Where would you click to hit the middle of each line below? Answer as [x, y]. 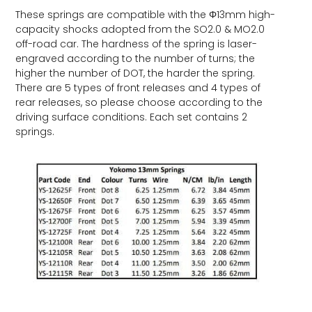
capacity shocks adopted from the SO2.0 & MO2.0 [140, 29]
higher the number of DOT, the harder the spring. [135, 73]
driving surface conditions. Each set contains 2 [132, 117]
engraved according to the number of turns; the [135, 58]
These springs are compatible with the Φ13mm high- [146, 14]
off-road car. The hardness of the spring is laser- [136, 44]
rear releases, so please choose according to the [139, 102]
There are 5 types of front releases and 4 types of [138, 87]
